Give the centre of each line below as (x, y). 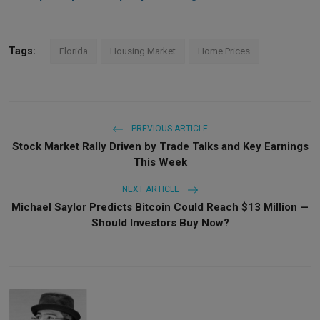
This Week (160, 162)
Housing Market (143, 51)
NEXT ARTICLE (151, 189)
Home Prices (224, 51)
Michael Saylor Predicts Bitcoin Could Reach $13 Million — (160, 207)
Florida (74, 51)
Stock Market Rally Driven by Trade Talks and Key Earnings (160, 146)
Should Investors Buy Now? (160, 222)
